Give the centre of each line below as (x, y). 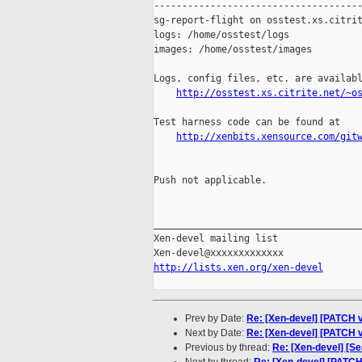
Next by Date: (216, 333)
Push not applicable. (210, 181)
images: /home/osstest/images (233, 50)
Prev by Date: (216, 319)
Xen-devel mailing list (216, 239)
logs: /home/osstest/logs (221, 35)
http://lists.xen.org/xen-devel (238, 268)
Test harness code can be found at (247, 122)
